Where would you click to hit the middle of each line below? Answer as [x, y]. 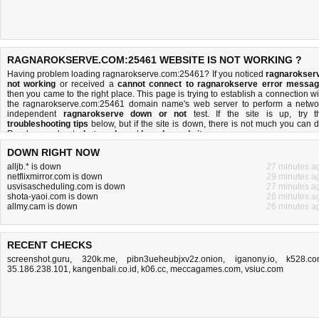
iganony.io [255, 259]
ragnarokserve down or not [125, 114]
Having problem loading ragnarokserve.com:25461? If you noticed [136, 74]
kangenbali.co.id [105, 269]
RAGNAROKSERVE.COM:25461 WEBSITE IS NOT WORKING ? [155, 60]
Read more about [42, 134]
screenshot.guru [38, 259]
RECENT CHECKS [49, 245]
